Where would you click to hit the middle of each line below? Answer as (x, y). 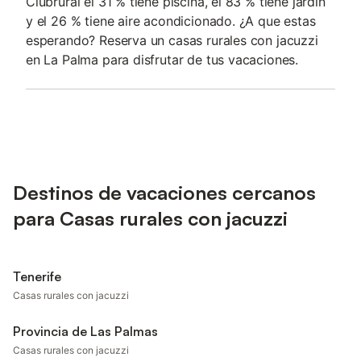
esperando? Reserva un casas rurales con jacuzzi (172, 40)
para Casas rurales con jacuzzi (150, 218)
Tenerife (37, 276)
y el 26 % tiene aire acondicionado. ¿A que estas (171, 21)
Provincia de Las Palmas (85, 331)
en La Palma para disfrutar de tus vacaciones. (162, 60)
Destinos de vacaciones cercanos (164, 193)
